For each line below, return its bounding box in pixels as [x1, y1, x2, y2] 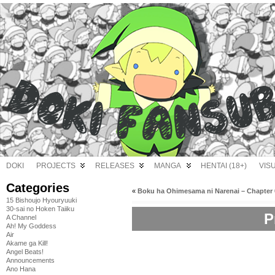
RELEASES [95, 161, 134, 170]
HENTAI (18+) [201, 161, 247, 170]
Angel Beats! [6, 248, 44, 255]
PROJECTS [36, 161, 76, 170]
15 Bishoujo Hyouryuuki [6, 196, 77, 204]
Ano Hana [6, 265, 36, 273]
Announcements [6, 257, 55, 264]
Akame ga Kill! [6, 239, 48, 247]
